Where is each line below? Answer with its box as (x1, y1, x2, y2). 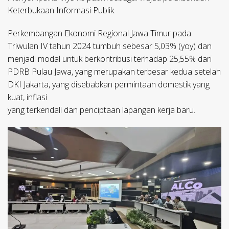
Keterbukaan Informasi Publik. (8, 5, 116, 16)
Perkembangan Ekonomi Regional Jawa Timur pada (8, 28, 191, 39)
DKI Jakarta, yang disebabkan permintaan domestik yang (8, 79, 210, 90)
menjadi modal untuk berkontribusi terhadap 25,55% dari (8, 53, 212, 65)
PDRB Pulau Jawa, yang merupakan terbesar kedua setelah (8, 66, 221, 78)
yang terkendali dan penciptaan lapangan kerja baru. (8, 104, 195, 116)
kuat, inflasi (8, 91, 47, 103)
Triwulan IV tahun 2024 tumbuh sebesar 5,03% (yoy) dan (8, 40, 212, 52)
